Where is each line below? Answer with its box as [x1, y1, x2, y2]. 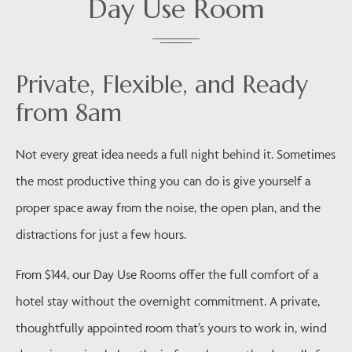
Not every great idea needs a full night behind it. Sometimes [16, 146, 335, 163]
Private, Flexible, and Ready [16, 69, 308, 101]
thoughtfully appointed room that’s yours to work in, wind [16, 320, 327, 336]
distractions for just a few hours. [16, 226, 186, 243]
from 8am [16, 97, 122, 129]
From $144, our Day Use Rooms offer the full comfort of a [16, 266, 318, 283]
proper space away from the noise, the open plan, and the [16, 200, 321, 216]
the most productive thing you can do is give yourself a [16, 173, 310, 189]
